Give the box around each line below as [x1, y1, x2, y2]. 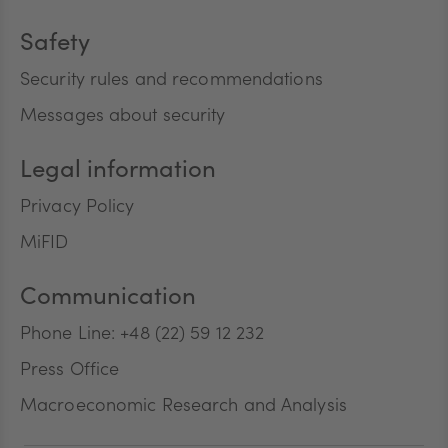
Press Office [20, 362, 120, 381]
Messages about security [20, 108, 226, 127]
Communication [20, 287, 196, 312]
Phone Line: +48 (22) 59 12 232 [20, 326, 265, 345]
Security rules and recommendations [20, 72, 323, 91]
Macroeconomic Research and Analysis [20, 398, 347, 417]
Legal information [20, 160, 216, 185]
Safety [20, 33, 90, 58]
